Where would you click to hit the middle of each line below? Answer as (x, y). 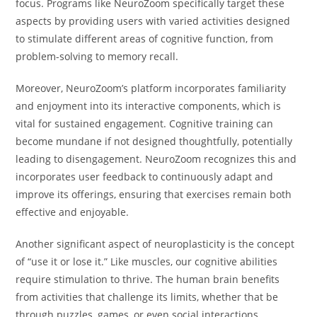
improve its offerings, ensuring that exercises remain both (154, 195)
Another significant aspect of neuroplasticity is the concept (155, 244)
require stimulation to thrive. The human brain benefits (148, 279)
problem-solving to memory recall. (97, 57)
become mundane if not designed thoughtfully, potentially (154, 142)
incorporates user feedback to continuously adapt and (145, 177)
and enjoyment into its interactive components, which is (149, 106)
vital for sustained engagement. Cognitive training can (145, 124)
